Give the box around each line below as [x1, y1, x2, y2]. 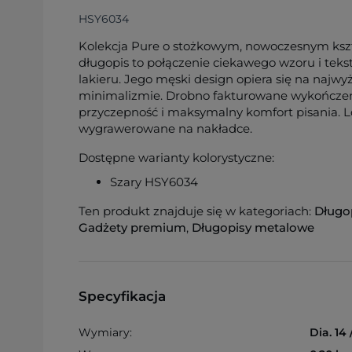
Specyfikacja [79, 288, 166, 304]
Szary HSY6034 [110, 174, 198, 189]
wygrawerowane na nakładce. [79, 121, 252, 136]
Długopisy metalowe [192, 220, 314, 235]
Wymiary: [79, 325, 132, 339]
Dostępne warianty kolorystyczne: [79, 150, 274, 165]
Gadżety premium [79, 220, 186, 235]
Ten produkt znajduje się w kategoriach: [79, 203, 314, 218]
